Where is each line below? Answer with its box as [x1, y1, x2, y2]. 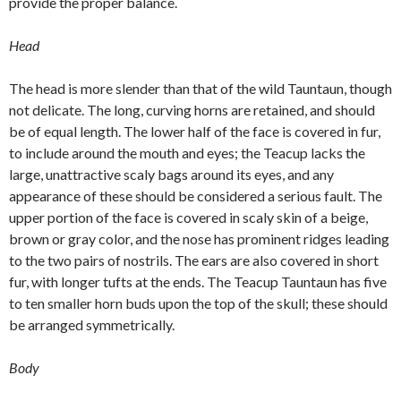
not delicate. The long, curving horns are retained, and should [9, 100, 375, 118]
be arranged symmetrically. [9, 315, 175, 333]
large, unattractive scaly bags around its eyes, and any [9, 165, 334, 183]
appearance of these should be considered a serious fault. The [9, 186, 382, 204]
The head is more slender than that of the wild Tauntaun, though [9, 79, 392, 97]
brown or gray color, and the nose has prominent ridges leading [9, 229, 389, 247]
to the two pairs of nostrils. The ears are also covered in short [9, 251, 379, 269]
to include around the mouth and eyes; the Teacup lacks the [9, 143, 365, 161]
